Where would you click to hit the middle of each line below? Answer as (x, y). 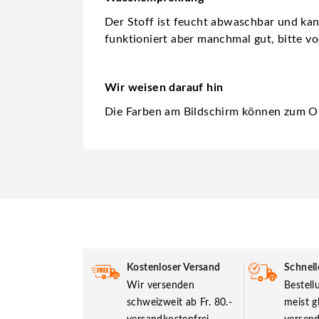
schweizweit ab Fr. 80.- (180, 302)
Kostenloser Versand (174, 267)
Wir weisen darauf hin (164, 87)
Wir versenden (161, 285)
